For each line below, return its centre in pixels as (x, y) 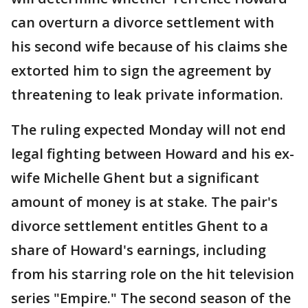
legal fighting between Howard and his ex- (153, 154)
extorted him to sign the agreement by (141, 70)
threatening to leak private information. (147, 95)
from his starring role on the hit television (153, 274)
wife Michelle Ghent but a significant (135, 178)
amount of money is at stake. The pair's (144, 202)
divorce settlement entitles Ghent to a (140, 226)
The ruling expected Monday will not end (148, 130)
